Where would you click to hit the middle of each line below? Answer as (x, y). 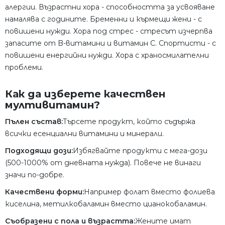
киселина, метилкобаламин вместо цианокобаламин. (106, 204)
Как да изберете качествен (85, 94)
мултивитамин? (52, 105)
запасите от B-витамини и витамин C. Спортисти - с (110, 43)
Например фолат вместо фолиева (149, 192)
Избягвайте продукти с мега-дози (140, 150)
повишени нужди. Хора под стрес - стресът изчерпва (109, 31)
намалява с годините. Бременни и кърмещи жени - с (103, 19)
